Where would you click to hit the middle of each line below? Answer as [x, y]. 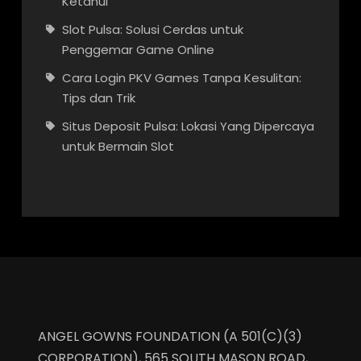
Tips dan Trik [98, 98]
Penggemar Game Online [138, 49]
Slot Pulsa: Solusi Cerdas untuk [152, 29]
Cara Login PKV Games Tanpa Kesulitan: [181, 77]
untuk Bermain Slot [118, 146]
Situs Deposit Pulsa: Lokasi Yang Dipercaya [188, 126]
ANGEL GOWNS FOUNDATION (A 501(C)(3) [170, 336]
